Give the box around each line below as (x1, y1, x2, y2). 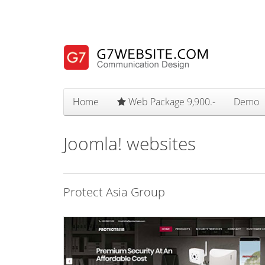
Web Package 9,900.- (126, 95, 215, 108)
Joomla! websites (63, 131, 196, 156)
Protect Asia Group (63, 184, 165, 200)
